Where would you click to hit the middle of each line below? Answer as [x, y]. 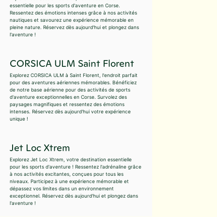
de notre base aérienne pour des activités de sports [70, 90]
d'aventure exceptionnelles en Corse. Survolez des [68, 97]
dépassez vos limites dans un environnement [62, 189]
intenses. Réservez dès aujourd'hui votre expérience [70, 112]
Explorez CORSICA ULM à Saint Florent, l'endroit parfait [74, 75]
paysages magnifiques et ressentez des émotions [67, 104]
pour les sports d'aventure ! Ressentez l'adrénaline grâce [76, 167]
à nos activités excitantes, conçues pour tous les [67, 174]
